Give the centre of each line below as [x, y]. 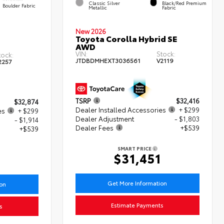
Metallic [98, 7]
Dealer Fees [95, 128]
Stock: [166, 54]
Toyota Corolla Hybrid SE [126, 38]
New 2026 [91, 31]
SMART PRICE [135, 148]
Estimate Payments [137, 205]
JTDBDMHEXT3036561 [108, 60]
